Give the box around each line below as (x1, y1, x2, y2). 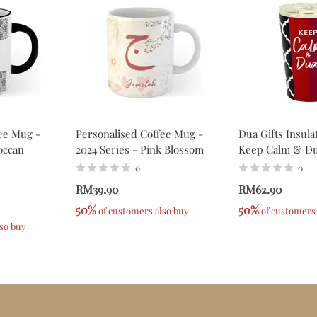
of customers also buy (96, 204, 189, 217)
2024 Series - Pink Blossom (76, 142, 204, 157)
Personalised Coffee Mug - (76, 127, 203, 142)
